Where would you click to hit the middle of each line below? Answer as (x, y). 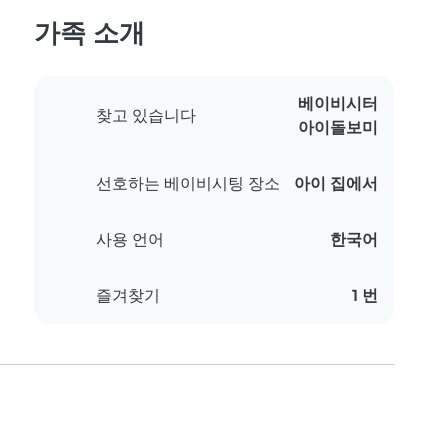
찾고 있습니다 (146, 116)
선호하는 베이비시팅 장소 (188, 184)
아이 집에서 (336, 184)
